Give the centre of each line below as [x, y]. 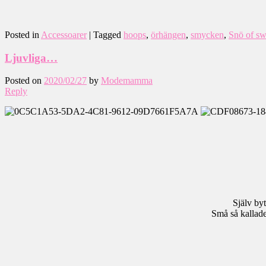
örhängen [168, 34]
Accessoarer [64, 34]
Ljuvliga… [31, 58]
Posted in [22, 34]
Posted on [24, 81]
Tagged [107, 34]
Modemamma [127, 81]
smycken [207, 34]
